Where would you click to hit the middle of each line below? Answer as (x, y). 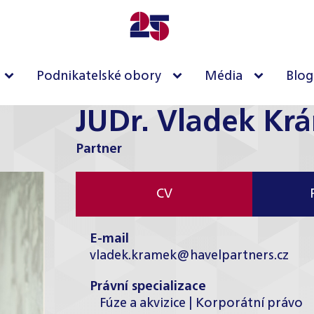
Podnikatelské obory (99, 76)
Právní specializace (148, 287)
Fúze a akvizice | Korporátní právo (201, 303)
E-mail (109, 239)
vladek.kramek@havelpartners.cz (189, 256)
